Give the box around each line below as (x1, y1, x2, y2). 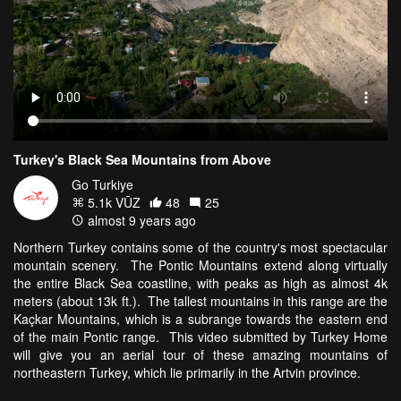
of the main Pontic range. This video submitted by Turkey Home (13, 327, 388, 346)
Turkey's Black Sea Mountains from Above (13, 149, 271, 168)
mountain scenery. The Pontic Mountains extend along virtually (13, 255, 388, 274)
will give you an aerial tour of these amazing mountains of (13, 345, 388, 363)
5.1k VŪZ (84, 192, 141, 211)
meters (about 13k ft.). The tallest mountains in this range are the (13, 291, 388, 310)
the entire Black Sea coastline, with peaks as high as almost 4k (13, 273, 388, 292)
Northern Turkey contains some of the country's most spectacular (13, 237, 388, 256)
